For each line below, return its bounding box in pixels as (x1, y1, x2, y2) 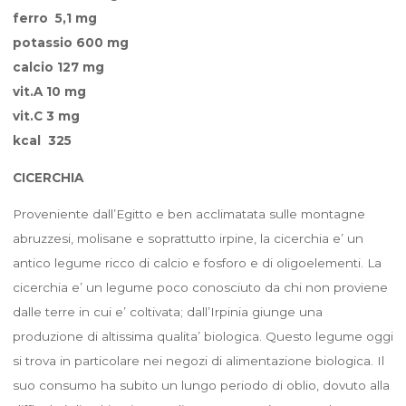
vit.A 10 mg (12, 83, 86, 99)
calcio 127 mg (12, 59, 104, 74)
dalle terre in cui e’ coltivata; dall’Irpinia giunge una (12, 304, 323, 319)
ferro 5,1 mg (12, 10, 97, 25)
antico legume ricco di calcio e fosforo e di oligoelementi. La (12, 255, 382, 270)
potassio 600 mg (12, 34, 129, 50)
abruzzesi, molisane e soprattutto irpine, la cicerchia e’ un (12, 230, 363, 246)
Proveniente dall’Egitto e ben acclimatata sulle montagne (12, 206, 365, 221)
